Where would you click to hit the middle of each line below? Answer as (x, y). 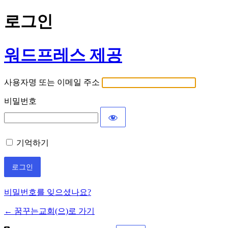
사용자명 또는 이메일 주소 (52, 82)
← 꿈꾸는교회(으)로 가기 (49, 211)
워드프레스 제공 (63, 55)
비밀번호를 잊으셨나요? (48, 192)
